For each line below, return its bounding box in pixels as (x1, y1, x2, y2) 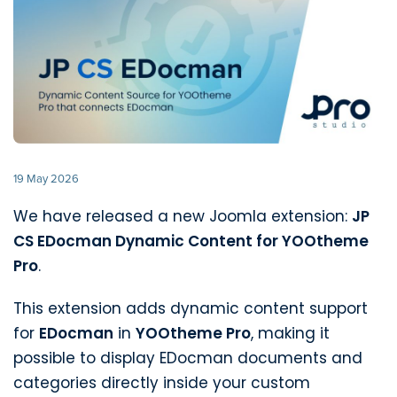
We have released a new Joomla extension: (13, 206, 352, 228)
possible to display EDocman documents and (13, 347, 362, 370)
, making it (251, 323, 330, 345)
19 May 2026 (13, 170, 79, 187)
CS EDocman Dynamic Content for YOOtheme (13, 230, 369, 253)
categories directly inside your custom (13, 372, 310, 394)
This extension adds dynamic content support (13, 298, 368, 320)
